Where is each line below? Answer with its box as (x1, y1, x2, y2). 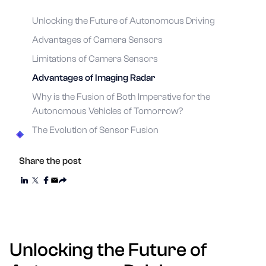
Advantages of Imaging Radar (32, 72, 155, 83)
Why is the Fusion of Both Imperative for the (32, 91, 210, 102)
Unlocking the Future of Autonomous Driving (32, 15, 215, 26)
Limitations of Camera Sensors (32, 53, 158, 64)
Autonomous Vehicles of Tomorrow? (32, 106, 183, 116)
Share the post (19, 156, 81, 166)
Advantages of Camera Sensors (32, 34, 163, 45)
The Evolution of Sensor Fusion (32, 125, 159, 135)
